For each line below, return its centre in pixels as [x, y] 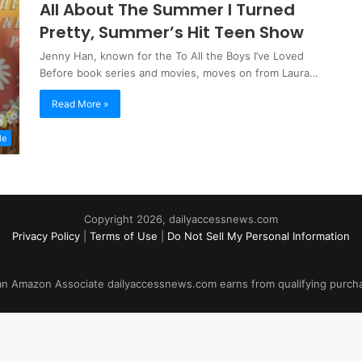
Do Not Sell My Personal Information [259, 236]
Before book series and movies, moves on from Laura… [179, 73]
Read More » [80, 104]
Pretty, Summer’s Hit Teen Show [172, 32]
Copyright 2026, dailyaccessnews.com [181, 219]
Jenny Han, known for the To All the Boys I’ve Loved [172, 56]
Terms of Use [124, 236]
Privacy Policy [46, 236]
